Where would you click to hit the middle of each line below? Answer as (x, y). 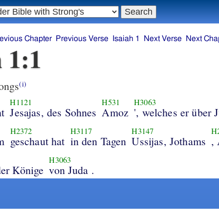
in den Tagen (98, 141)
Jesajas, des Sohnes (53, 112)
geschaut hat (37, 141)
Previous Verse (82, 39)
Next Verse (163, 39)
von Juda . (72, 170)
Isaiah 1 (126, 39)
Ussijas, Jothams (169, 141)
